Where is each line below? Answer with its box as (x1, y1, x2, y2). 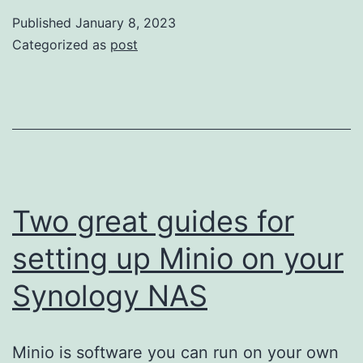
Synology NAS (12, 277, 207, 314)
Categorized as (12, 36, 110, 53)
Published (12, 14, 75, 31)
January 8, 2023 (75, 14, 176, 31)
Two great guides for (12, 203, 294, 239)
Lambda (199, 84, 258, 105)
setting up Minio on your (12, 240, 344, 276)
